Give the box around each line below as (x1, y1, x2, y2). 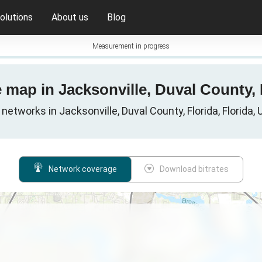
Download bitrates (160, 164, 229, 174)
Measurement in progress (92, 42, 170, 50)
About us (51, 12, 88, 23)
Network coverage (49, 164, 118, 174)
